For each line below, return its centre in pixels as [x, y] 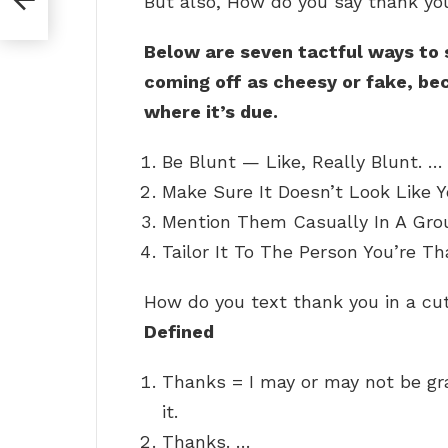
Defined [179, 332]
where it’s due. [211, 112]
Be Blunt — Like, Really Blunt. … [302, 162]
